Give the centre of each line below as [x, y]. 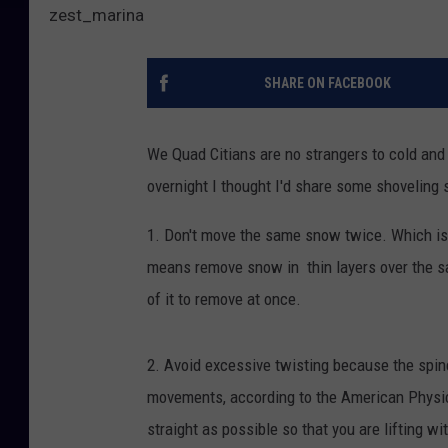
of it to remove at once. [224, 299]
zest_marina [96, 15]
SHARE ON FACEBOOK [327, 83]
